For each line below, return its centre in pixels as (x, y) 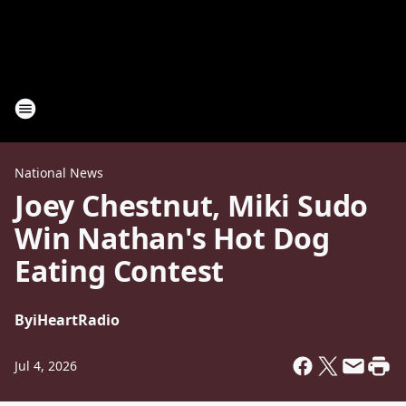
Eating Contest (120, 271)
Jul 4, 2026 (46, 366)
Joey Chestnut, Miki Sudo (192, 205)
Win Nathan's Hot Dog (172, 238)
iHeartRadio (76, 320)
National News (59, 173)
